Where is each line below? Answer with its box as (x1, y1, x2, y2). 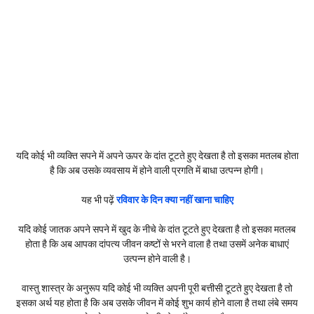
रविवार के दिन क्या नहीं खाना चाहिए (116, 193, 233, 205)
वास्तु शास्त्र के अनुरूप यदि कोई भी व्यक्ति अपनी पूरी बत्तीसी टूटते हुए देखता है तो (22, 282, 292, 294)
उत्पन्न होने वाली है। (123, 252, 191, 264)
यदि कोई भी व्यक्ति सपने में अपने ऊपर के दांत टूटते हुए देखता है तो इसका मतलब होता (15, 149, 299, 161)
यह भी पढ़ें (81, 193, 116, 205)
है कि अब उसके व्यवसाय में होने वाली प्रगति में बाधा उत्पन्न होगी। (50, 164, 264, 176)
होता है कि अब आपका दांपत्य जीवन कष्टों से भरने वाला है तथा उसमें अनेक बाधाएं (25, 238, 289, 250)
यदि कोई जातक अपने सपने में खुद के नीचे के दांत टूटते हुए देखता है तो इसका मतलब (18, 223, 296, 235)
